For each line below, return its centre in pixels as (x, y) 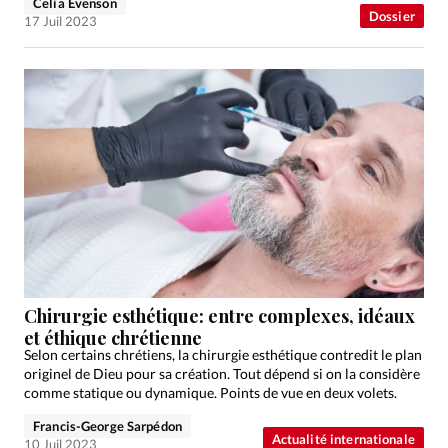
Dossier (391, 15)
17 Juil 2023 (60, 20)
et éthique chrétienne (113, 338)
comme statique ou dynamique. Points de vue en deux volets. (210, 392)
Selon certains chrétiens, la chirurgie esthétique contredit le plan (223, 354)
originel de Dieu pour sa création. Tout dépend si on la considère (222, 373)
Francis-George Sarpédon (107, 425)
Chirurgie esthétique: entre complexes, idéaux (219, 316)
